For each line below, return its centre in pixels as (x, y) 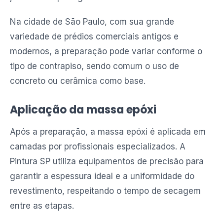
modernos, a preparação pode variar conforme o (106, 51)
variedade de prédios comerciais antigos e (94, 37)
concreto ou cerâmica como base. (78, 81)
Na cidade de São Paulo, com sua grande (92, 22)
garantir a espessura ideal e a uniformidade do (102, 176)
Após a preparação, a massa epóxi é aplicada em (108, 132)
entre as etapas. (42, 206)
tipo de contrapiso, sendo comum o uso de (94, 66)
